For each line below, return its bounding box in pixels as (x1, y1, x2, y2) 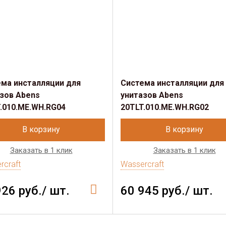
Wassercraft (121, 159, 164, 169)
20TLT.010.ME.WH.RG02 (121, 102, 209, 112)
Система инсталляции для (121, 78, 224, 88)
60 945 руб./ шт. (121, 184, 213, 198)
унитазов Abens (121, 90, 183, 100)
